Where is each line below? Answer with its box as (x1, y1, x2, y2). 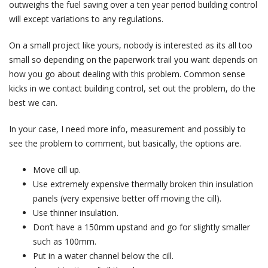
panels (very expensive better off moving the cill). (33, 193, 221, 205)
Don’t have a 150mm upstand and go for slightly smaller (33, 221, 250, 233)
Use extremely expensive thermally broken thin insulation (33, 178, 253, 190)
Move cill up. (33, 164, 81, 176)
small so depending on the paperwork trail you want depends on (9, 54, 258, 66)
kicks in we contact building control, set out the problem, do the (9, 83, 255, 95)
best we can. (9, 97, 57, 109)
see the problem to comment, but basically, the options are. (9, 138, 241, 150)
